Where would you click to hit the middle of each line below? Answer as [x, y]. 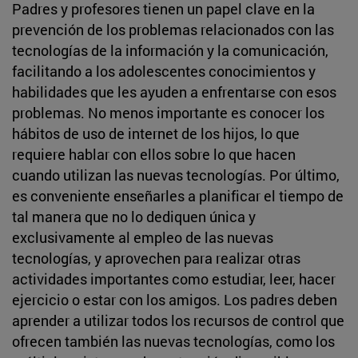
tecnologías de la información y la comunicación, [170, 50]
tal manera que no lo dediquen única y [134, 216]
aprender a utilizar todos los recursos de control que [178, 320]
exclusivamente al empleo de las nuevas [143, 237]
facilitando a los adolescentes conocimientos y [164, 71]
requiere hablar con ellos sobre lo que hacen [154, 154]
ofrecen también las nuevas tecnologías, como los [173, 341]
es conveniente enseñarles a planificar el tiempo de [178, 195]
